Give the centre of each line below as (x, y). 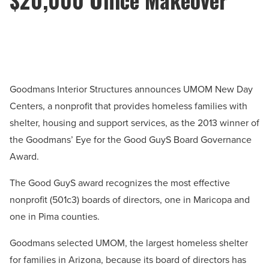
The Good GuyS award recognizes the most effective (120, 183)
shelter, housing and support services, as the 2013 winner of (134, 123)
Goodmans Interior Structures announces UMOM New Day (131, 89)
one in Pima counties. (55, 217)
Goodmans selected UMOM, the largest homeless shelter (129, 243)
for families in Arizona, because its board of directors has (128, 260)
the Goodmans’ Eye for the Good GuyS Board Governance (131, 140)
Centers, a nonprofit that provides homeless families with (128, 106)
